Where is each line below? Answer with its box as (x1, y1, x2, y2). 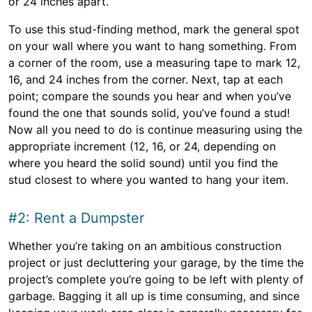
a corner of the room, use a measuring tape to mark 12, (8, 56, 300, 70)
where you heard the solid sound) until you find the (8, 156, 278, 170)
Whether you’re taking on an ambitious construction (8, 239, 281, 253)
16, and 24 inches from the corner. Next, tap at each (8, 72, 283, 86)
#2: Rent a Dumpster (8, 210, 144, 226)
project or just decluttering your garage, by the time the (8, 256, 304, 270)
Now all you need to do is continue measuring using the (8, 123, 302, 136)
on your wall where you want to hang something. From (8, 39, 297, 53)
